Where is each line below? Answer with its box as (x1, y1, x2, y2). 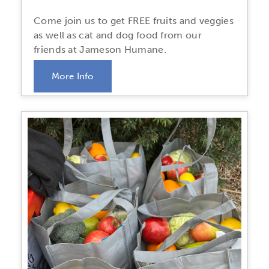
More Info (52, 70, 94, 82)
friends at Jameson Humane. (34, 43, 166, 55)
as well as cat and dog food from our (34, 29, 202, 41)
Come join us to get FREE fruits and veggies (34, 14, 234, 26)
